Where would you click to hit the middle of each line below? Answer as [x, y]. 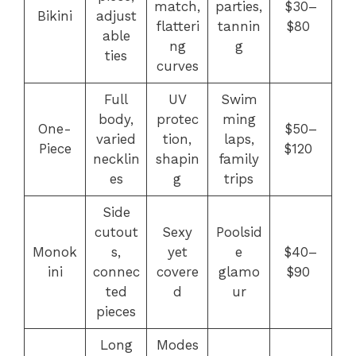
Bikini [55, 16]
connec [116, 272]
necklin [116, 159]
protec [177, 119]
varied [116, 139]
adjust [116, 16]
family [239, 159]
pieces [116, 311]
